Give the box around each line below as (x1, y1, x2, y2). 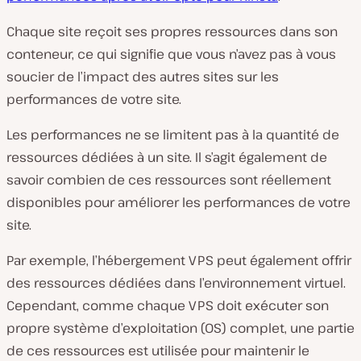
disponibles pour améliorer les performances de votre (6, 193, 351, 211)
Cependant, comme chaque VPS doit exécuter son (6, 296, 329, 314)
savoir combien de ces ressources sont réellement (6, 170, 331, 189)
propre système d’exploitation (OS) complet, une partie (6, 318, 355, 337)
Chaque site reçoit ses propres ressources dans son (6, 22, 338, 40)
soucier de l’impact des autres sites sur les (6, 67, 279, 85)
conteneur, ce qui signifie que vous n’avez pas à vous (6, 44, 336, 63)
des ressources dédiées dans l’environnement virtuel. (6, 273, 346, 292)
